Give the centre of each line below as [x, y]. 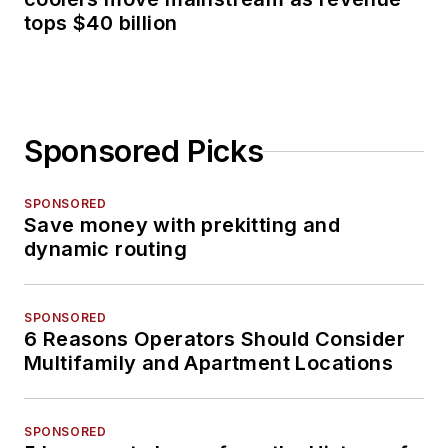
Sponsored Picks [144, 151]
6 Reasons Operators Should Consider [214, 339]
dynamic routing [105, 249]
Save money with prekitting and [182, 225]
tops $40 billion [101, 23]
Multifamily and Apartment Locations [208, 363]
